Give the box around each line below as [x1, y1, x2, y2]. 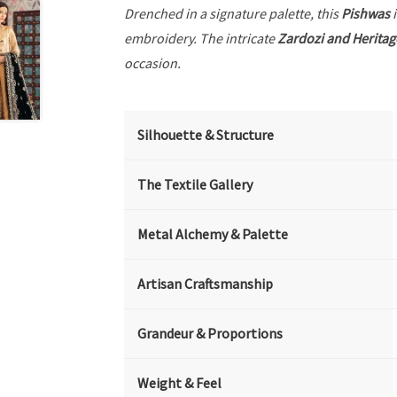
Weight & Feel [137, 374, 222, 393]
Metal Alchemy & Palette [137, 225, 289, 244]
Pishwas [341, 4, 391, 23]
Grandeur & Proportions [137, 324, 284, 343]
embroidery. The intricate [124, 29, 278, 48]
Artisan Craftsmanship [137, 275, 274, 293]
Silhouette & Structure [137, 126, 275, 144]
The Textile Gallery [137, 175, 253, 194]
